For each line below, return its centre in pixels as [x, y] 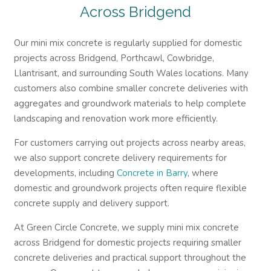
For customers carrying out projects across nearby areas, [129, 142]
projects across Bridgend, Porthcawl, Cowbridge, [114, 58]
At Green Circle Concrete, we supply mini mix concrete [126, 227]
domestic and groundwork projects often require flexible [130, 188]
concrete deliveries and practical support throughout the [130, 257]
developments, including [64, 173]
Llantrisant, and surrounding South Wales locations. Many [131, 73]
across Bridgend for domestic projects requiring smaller [127, 242]
